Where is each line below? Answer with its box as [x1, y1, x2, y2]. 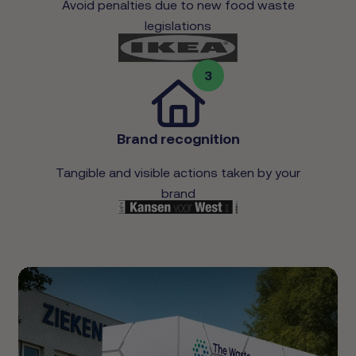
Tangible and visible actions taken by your [56, 165, 300, 180]
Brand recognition [116, 130, 240, 148]
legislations [145, 18, 211, 33]
